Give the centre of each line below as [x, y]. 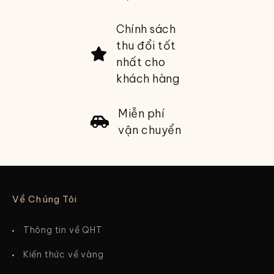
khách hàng [148, 79]
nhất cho [141, 62]
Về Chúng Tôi [45, 199]
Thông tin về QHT [63, 230]
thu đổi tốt [146, 46]
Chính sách [146, 29]
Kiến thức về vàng [63, 255]
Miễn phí [142, 114]
